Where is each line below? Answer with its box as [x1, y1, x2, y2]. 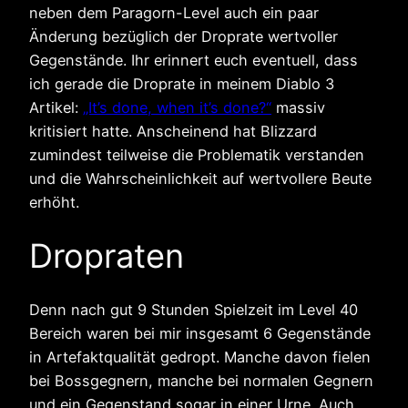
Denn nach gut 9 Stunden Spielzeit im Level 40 [29, 300, 358, 319]
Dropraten [29, 235, 184, 276]
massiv [271, 98, 325, 117]
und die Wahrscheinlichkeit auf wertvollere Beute [29, 169, 372, 189]
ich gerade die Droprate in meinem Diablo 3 [29, 75, 334, 94]
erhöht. [29, 193, 79, 212]
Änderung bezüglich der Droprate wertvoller [29, 27, 338, 46]
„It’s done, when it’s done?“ [83, 98, 271, 117]
